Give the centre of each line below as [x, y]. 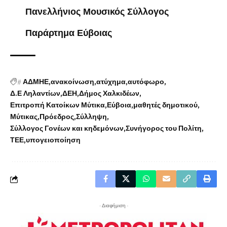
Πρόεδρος [57, 117]
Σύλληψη [91, 117]
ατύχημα [111, 82]
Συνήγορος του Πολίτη [164, 129]
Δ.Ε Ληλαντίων [35, 94]
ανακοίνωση [72, 82]
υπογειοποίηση [53, 140]
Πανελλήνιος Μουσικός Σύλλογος [97, 12]
